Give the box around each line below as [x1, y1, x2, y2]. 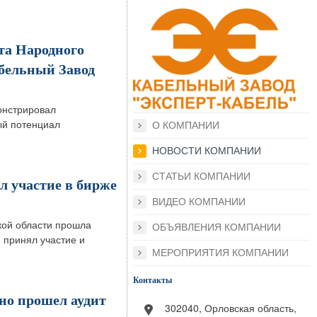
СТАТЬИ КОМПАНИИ [152, 171, 250, 183]
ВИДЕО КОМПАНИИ [152, 196, 246, 208]
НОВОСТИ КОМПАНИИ [152, 145, 261, 157]
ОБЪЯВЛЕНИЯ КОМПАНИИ [152, 221, 281, 234]
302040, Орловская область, [165, 300, 296, 315]
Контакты [133, 274, 172, 287]
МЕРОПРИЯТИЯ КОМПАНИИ [152, 247, 289, 259]
